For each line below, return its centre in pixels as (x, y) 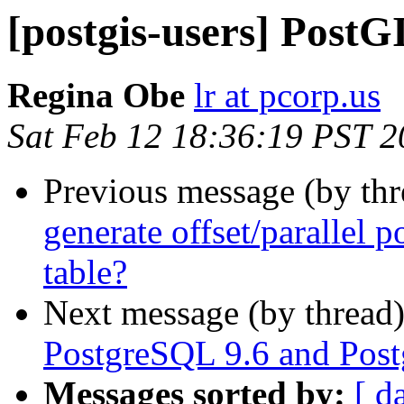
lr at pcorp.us (287, 96)
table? (85, 272)
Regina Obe (96, 96)
